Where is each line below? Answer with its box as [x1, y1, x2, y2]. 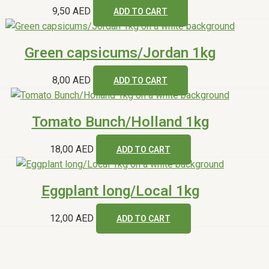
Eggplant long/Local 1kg [41, 182, 199, 199]
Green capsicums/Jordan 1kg [25, 44, 216, 61]
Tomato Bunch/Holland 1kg [31, 113, 209, 130]
